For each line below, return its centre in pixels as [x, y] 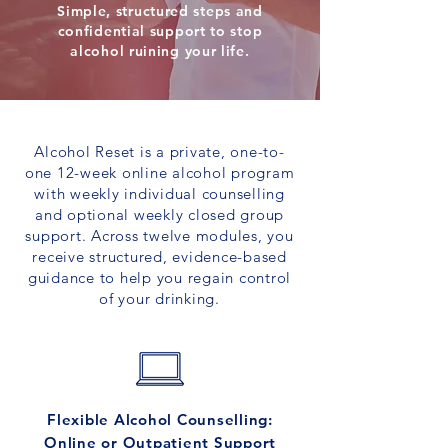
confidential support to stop [160, 31]
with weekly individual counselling [159, 193]
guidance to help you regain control [159, 277]
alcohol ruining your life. [160, 51]
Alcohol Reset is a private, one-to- [159, 151]
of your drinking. [159, 298]
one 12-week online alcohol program [159, 172]
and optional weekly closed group [159, 214]
